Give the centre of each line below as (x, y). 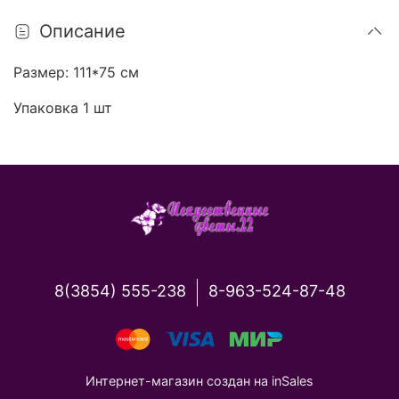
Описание (82, 31)
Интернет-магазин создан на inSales (199, 381)
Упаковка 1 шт (63, 107)
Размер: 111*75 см (76, 72)
